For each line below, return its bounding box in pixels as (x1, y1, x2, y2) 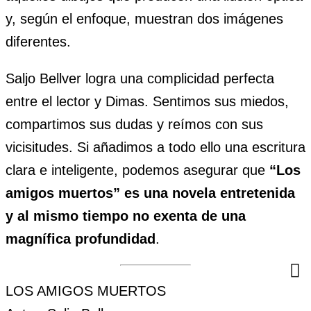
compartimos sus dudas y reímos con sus (6, 117, 263, 133)
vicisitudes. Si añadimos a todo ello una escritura (6, 140, 305, 155)
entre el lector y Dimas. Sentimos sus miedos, (6, 94, 289, 110)
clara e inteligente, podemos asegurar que (6, 162, 269, 178)
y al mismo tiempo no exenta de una (6, 208, 246, 224)
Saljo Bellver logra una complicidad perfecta (6, 71, 274, 87)
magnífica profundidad (6, 231, 155, 247)
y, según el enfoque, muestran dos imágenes (6, 11, 283, 27)
